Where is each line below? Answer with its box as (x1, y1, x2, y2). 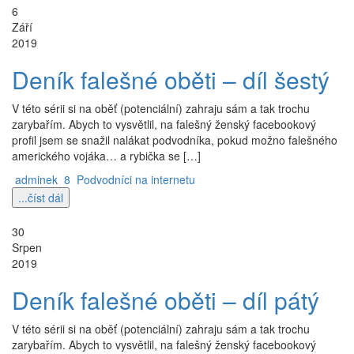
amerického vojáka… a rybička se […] (12, 148, 201, 164)
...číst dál (18, 190, 63, 205)
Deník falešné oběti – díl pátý (12, 283, 319, 317)
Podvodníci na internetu (77, 171, 195, 187)
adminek (15, 171, 58, 187)
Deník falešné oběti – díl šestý (12, 62, 330, 96)
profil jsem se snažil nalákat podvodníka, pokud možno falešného (12, 132, 337, 148)
